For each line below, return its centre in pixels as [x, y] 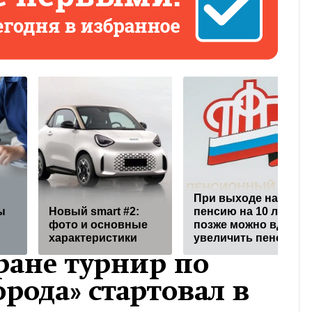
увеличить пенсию [246, 238]
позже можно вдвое [249, 225]
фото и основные [98, 225]
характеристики [93, 238]
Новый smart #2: [94, 212]
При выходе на [236, 198]
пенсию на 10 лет [242, 212]
